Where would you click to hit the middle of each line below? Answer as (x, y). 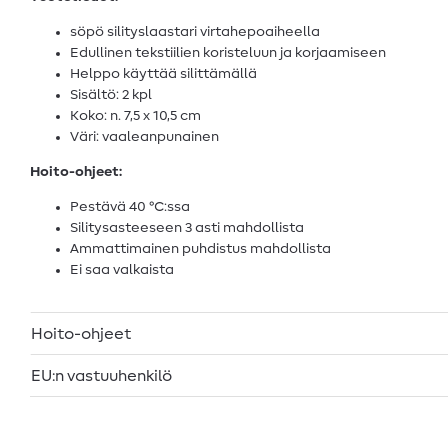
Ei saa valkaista (122, 269)
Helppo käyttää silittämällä (163, 73)
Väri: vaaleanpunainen (144, 136)
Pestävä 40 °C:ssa (130, 206)
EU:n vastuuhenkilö (101, 375)
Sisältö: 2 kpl (111, 94)
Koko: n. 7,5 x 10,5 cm (135, 115)
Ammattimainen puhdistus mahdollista (200, 248)
